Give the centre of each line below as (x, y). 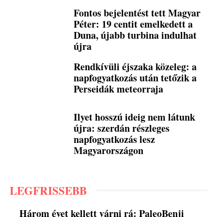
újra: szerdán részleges (122, 128)
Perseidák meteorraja (119, 89)
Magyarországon (109, 150)
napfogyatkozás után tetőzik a (135, 78)
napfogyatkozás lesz (115, 139)
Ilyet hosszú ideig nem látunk (135, 117)
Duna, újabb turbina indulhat (135, 35)
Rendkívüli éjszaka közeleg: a (135, 67)
